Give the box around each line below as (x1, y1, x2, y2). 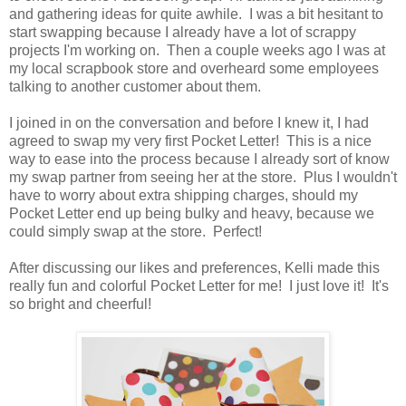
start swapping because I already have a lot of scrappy (9, 24, 356, 41)
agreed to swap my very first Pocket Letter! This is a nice (9, 133, 372, 150)
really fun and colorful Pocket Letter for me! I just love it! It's (9, 278, 389, 295)
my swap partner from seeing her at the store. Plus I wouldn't (9, 169, 397, 186)
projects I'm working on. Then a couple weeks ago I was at (9, 43, 385, 59)
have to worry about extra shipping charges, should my (9, 188, 358, 204)
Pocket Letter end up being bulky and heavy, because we (9, 206, 374, 222)
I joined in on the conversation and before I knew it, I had (9, 115, 369, 131)
